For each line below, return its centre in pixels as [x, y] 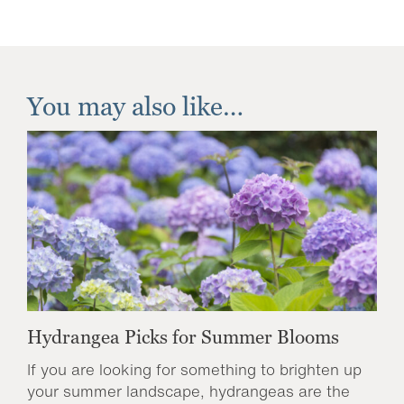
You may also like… [135, 106]
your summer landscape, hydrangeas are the [188, 391]
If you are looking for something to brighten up [194, 369]
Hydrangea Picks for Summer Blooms [183, 337]
